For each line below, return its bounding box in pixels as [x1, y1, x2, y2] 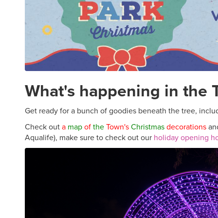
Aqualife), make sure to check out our [25, 132, 154, 143]
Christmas [131, 121, 164, 132]
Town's [106, 121, 129, 132]
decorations [166, 121, 206, 132]
